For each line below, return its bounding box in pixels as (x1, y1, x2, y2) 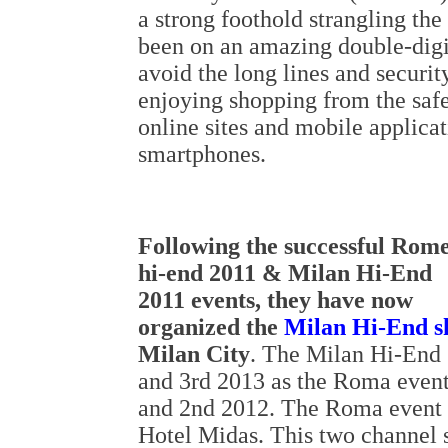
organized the (138, 314, 284, 340)
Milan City (138, 341, 250, 367)
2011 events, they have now (138, 287, 413, 313)
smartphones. (138, 141, 266, 167)
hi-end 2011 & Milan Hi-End (138, 260, 432, 286)
